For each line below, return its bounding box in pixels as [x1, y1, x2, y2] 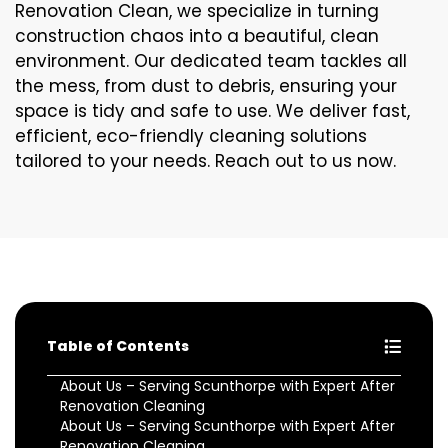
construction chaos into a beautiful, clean [15, 24, 379, 48]
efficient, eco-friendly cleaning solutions [15, 124, 367, 148]
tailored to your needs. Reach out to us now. [15, 149, 396, 173]
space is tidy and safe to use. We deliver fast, [15, 99, 410, 123]
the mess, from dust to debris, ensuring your [15, 74, 397, 98]
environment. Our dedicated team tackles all [15, 49, 407, 73]
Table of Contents [47, 336, 189, 356]
